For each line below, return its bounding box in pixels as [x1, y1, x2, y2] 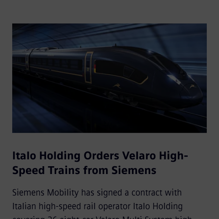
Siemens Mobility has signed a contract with [12, 187, 182, 198]
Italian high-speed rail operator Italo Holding [12, 201, 183, 212]
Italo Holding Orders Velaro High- [12, 149, 188, 163]
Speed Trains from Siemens [12, 164, 156, 177]
